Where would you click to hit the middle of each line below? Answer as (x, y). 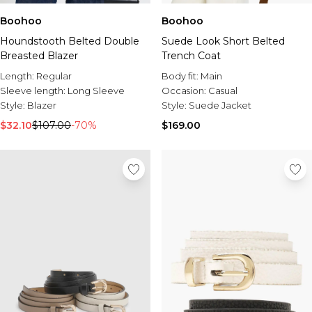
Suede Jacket (220, 105)
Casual (223, 91)
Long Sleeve (96, 91)
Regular (54, 76)
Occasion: (185, 91)
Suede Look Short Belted (223, 41)
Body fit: (181, 76)
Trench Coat (191, 56)
